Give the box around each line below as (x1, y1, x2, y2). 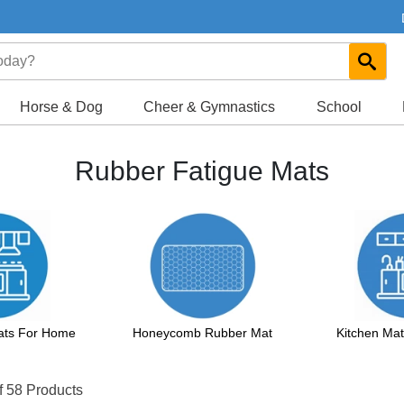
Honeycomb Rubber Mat (132, 326, 272, 340)
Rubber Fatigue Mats (75, 156, 329, 186)
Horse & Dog (20, 99, 104, 115)
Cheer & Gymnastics (143, 99, 276, 115)
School (316, 99, 362, 115)
